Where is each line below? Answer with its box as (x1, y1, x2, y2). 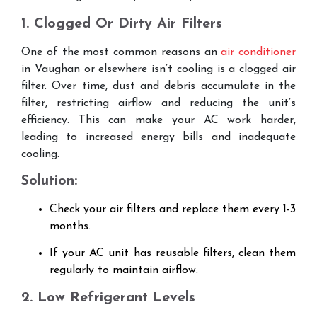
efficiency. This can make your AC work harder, (21, 114, 296, 126)
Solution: (21, 174, 77, 189)
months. (50, 221, 91, 233)
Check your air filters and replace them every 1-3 (50, 204, 296, 216)
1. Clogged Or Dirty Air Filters (21, 16, 222, 31)
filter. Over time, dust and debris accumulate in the (21, 80, 296, 92)
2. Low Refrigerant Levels (21, 290, 195, 305)
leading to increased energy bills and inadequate (21, 131, 296, 143)
